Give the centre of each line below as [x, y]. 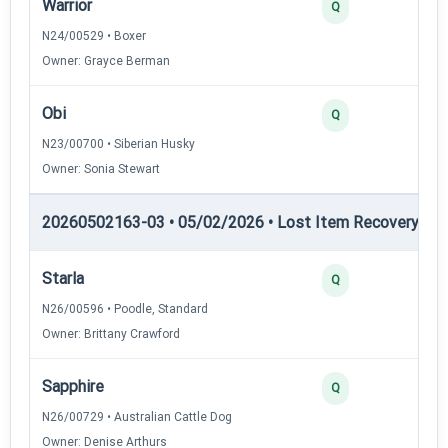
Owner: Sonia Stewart [101, 168]
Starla [63, 278]
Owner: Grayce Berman [106, 60]
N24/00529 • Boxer [94, 35]
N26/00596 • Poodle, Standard [125, 308]
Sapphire [73, 386]
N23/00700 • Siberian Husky [118, 143]
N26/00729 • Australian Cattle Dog [137, 416]
